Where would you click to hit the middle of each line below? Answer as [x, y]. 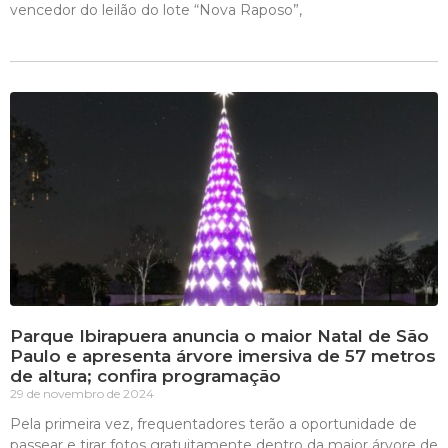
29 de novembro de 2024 [82, 393]
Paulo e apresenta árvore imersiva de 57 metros [223, 356]
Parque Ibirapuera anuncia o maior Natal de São [219, 336]
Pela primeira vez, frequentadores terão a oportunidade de [213, 424]
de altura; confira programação [145, 376]
